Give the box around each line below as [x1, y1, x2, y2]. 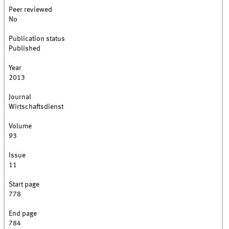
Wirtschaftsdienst [9, 103, 64, 111]
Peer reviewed [9, 6, 53, 14]
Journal [9, 94, 32, 101]
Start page [9, 181, 40, 189]
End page [9, 210, 37, 218]
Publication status [9, 35, 65, 43]
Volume [9, 123, 32, 130]
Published [9, 45, 41, 53]
